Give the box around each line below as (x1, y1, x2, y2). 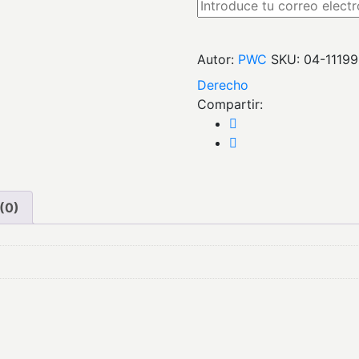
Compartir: (197, 96, 264, 112)
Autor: (197, 51, 235, 67)
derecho (207, 77, 249, 93)
